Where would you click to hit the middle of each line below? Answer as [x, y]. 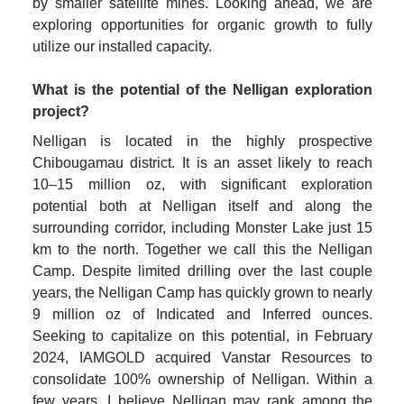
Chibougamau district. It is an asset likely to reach [202, 162]
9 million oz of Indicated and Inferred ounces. [202, 314]
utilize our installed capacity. [122, 47]
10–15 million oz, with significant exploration [202, 184]
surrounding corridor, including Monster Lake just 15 [202, 227]
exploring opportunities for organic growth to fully [202, 25]
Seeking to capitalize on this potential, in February [202, 335]
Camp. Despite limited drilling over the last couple [202, 271]
